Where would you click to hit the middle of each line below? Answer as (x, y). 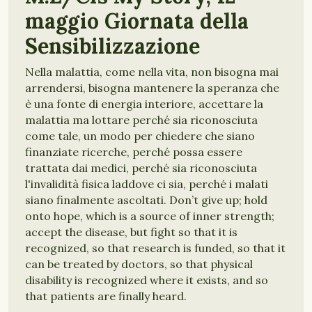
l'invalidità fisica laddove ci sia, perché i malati (147, 184)
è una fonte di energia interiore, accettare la (144, 104)
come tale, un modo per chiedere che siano (140, 136)
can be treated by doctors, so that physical (139, 264)
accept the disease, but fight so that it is (131, 232)
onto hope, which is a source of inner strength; (150, 216)
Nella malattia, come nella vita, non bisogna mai (152, 72)
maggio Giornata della (137, 21)
